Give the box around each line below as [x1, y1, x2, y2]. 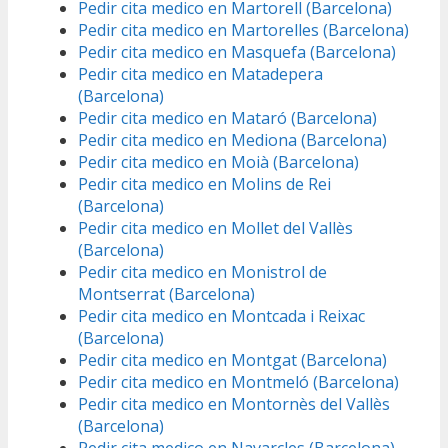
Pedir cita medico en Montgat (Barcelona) [78, 349, 387, 372]
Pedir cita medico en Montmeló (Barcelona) [78, 371, 399, 394]
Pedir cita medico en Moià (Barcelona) [78, 151, 359, 174]
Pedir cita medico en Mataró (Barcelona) [78, 107, 377, 130]
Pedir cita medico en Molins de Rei [78, 173, 331, 196]
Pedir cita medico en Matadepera [78, 63, 323, 86]
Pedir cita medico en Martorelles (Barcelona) [78, 19, 409, 42]
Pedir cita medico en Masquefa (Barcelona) [78, 41, 396, 64]
